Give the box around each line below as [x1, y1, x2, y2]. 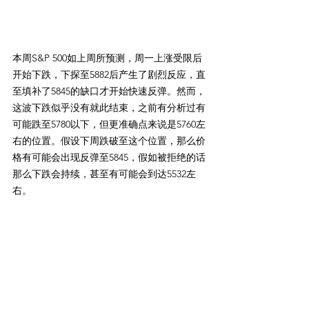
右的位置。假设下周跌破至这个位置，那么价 [12, 134, 206, 148]
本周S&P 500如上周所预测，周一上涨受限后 [12, 52, 202, 65]
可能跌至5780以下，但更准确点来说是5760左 [12, 118, 206, 131]
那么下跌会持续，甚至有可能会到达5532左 [12, 168, 196, 181]
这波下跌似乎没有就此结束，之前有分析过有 [12, 101, 206, 114]
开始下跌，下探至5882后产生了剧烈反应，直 [12, 68, 206, 81]
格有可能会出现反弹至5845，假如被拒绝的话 [12, 151, 206, 164]
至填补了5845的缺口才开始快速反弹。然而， [12, 85, 206, 98]
